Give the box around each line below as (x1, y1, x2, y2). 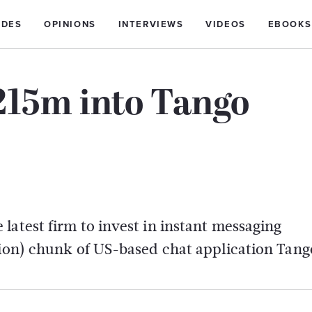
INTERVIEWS (118, 19, 184, 30)
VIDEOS (205, 19, 246, 30)
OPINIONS (44, 19, 96, 30)
